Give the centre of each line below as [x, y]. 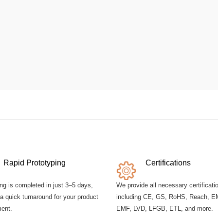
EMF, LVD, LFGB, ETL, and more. [165, 208]
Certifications [168, 163]
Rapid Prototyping [34, 163]
